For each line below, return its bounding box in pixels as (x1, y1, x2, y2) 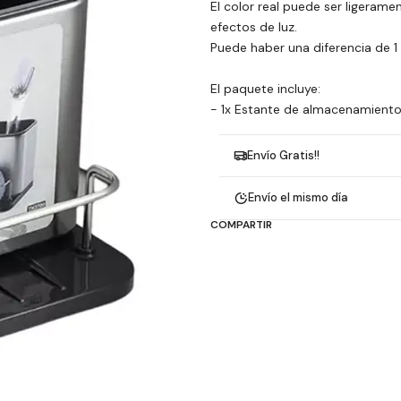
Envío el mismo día (247, 190, 348, 206)
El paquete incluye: (209, 80, 320, 97)
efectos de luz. (209, 18, 297, 35)
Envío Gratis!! (246, 147, 320, 163)
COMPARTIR (209, 217, 272, 232)
